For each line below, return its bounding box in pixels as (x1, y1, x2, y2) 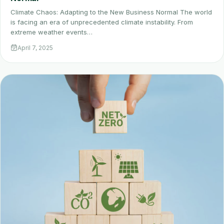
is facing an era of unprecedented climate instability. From (10, 17, 193, 26)
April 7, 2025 (17, 43, 53, 51)
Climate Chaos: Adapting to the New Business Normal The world (10, 7, 212, 16)
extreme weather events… (10, 27, 92, 36)
